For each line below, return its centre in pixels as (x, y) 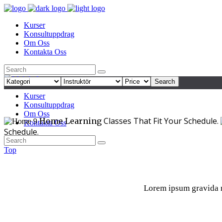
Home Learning (71, 121)
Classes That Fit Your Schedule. (162, 121)
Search (165, 82)
